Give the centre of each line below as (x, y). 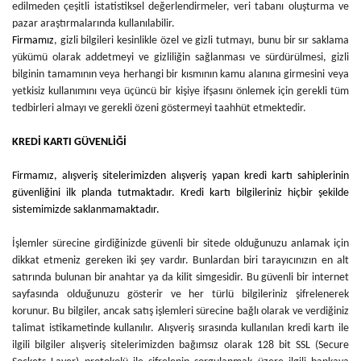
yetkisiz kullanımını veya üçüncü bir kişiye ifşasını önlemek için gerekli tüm (180, 91)
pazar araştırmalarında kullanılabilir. (93, 24)
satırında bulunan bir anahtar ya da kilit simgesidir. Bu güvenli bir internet (180, 278)
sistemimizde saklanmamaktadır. (86, 210)
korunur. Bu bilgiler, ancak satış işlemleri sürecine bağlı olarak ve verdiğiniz (180, 311)
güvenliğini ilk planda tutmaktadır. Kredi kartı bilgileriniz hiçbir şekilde (180, 193)
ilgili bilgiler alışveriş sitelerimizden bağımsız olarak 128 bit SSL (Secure (180, 345)
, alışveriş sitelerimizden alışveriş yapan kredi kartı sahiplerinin (201, 176)
